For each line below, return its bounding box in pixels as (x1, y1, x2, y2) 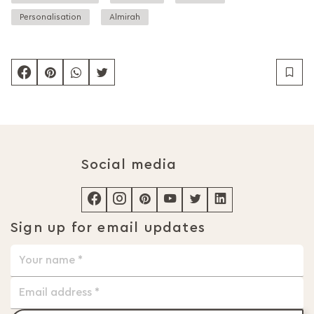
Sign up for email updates (11, 220, 205, 235)
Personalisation (20, 12, 81, 21)
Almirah (109, 12, 140, 21)
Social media (81, 157, 177, 172)
